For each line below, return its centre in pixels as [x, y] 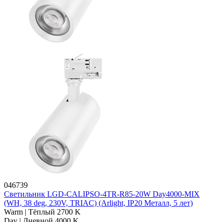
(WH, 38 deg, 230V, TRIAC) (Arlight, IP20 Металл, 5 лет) [98, 203]
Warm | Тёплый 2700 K [42, 212]
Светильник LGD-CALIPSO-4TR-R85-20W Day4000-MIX [102, 194]
